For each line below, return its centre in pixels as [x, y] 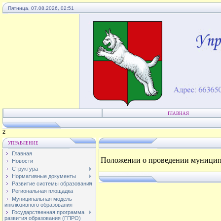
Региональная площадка [42, 191]
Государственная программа [48, 212]
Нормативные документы [44, 176]
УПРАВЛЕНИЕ [23, 143]
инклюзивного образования [38, 204]
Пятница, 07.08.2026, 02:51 [41, 8]
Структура [25, 168]
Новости [22, 161]
